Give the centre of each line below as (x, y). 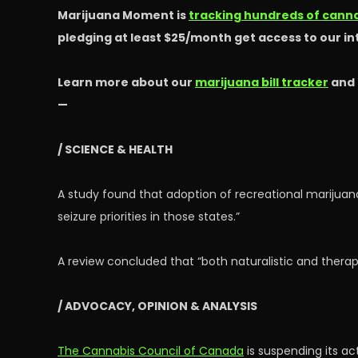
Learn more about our (126, 82)
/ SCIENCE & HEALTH (115, 149)
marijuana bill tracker (262, 82)
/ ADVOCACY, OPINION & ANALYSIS (157, 306)
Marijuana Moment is (123, 15)
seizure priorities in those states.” (149, 217)
